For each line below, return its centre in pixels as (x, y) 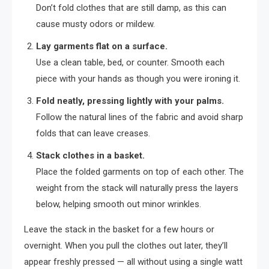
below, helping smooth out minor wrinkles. (119, 204)
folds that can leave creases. (93, 133)
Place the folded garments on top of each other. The (140, 171)
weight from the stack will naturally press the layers (137, 188)
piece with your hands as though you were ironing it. (138, 78)
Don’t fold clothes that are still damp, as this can (131, 8)
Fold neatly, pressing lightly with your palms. (130, 101)
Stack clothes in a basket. (90, 155)
